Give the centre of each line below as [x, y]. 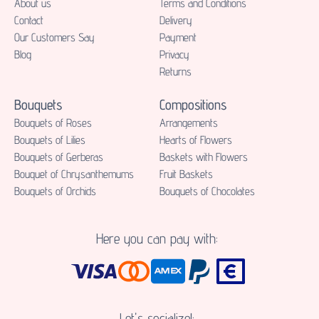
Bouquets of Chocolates [207, 191]
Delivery [176, 20]
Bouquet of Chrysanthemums [74, 174]
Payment [178, 37]
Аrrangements [189, 123]
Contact [29, 20]
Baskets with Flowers [204, 157]
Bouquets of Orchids [55, 191]
